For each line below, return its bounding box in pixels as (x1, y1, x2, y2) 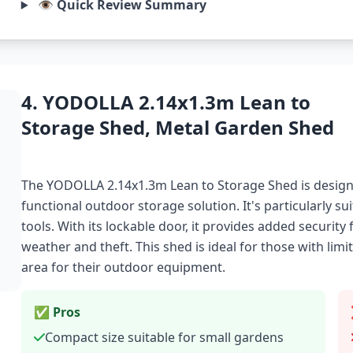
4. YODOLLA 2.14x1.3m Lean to (20, 89, 310, 115)
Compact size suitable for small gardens (44, 329, 284, 346)
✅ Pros (33, 303, 80, 321)
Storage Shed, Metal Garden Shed (20, 114, 334, 140)
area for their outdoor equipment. (20, 258, 225, 276)
